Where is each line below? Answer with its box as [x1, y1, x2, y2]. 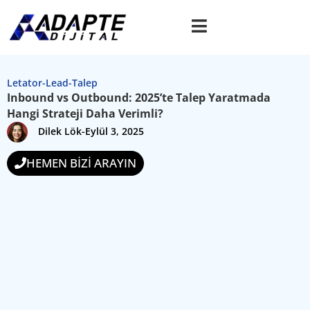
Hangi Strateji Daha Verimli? [7, 105, 163, 121]
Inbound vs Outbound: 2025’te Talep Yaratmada [7, 89, 271, 105]
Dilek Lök [38, 124, 82, 138]
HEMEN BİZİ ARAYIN [26, 154, 136, 171]
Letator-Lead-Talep [7, 75, 98, 89]
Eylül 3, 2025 [85, 124, 144, 138]
